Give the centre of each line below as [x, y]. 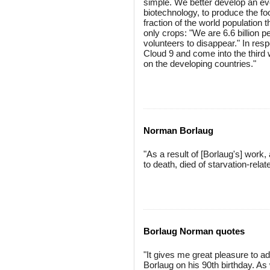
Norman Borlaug [178, 130]
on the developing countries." [200, 64]
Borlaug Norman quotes [194, 231]
